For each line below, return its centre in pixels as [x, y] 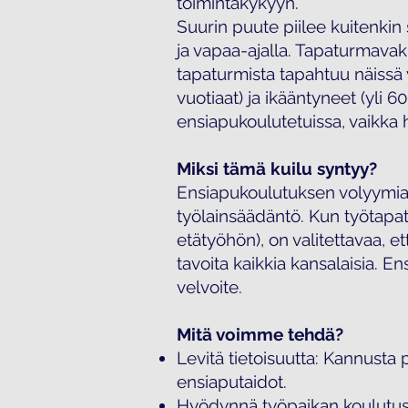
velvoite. [209, 287]
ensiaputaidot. [232, 382]
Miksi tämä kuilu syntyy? [277, 168]
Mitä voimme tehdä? [260, 334]
